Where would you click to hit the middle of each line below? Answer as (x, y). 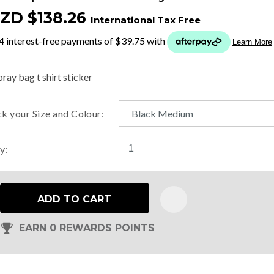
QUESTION (183, 122)
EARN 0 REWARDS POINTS (87, 228)
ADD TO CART (75, 199)
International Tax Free (145, 20)
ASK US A (183, 106)
